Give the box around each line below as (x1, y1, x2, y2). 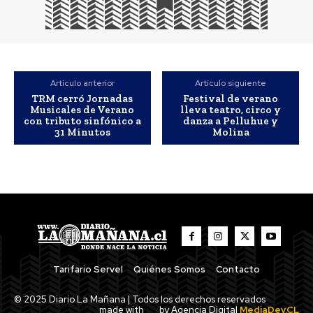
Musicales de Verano (30, 103, 135, 117)
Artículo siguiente (195, 78, 267, 89)
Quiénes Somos (133, 263, 205, 275)
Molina (212, 126, 249, 139)
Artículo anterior (50, 78, 115, 89)
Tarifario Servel (53, 263, 123, 275)
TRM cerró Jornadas (31, 92, 133, 105)
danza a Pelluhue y (183, 115, 279, 128)
